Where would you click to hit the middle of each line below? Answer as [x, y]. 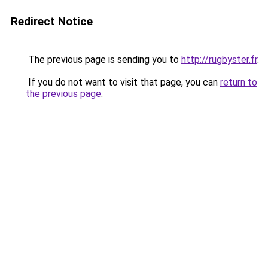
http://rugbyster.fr [219, 60]
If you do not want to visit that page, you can [123, 82]
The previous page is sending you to [103, 60]
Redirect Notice [52, 21]
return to [239, 82]
